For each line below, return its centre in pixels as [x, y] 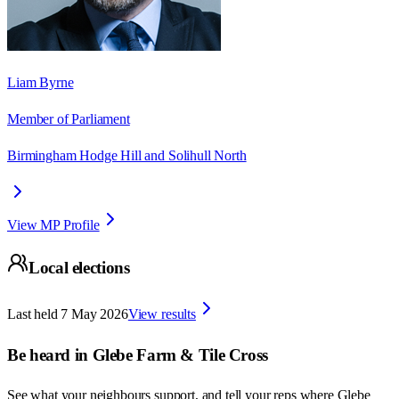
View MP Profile [53, 224]
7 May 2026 [94, 314]
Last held [33, 314]
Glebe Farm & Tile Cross [180, 354]
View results [162, 314]
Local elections [79, 268]
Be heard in [50, 354]
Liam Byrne [41, 82]
